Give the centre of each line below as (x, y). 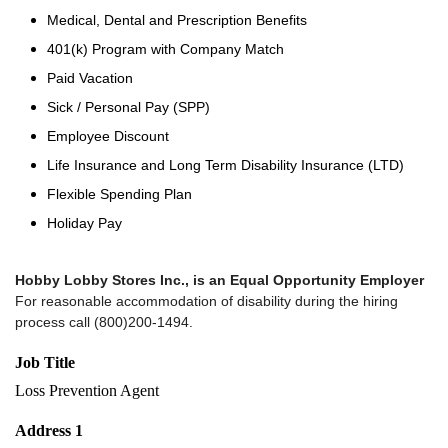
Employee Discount (108, 136)
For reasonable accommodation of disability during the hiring (206, 301)
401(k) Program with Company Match (165, 49)
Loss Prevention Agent (87, 390)
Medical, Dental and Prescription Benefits (177, 20)
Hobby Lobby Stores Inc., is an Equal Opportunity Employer (219, 280)
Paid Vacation (90, 78)
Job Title (45, 362)
